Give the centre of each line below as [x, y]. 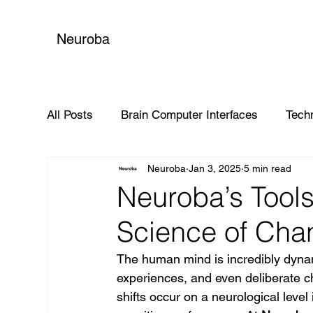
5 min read [268, 168]
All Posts [70, 114]
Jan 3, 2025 [215, 168]
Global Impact [111, 170]
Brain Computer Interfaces [190, 114]
